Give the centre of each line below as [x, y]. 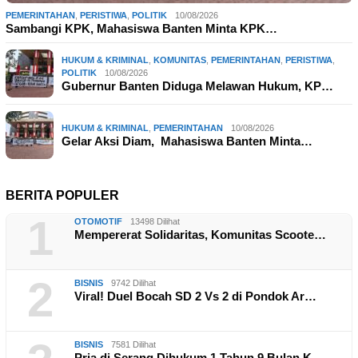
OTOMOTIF [98, 222]
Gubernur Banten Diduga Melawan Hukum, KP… [197, 86]
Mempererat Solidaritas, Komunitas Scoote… [200, 235]
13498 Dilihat [155, 222]
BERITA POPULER [62, 196]
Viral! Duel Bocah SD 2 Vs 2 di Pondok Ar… [195, 296]
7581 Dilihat [133, 345]
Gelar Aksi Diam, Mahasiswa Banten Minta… [187, 141]
